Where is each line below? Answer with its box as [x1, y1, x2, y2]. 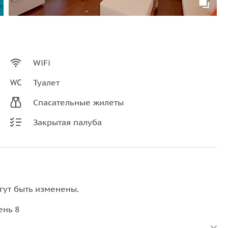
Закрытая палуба [33, 117, 102, 127]
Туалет [33, 77, 60, 88]
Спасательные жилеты [33, 97, 124, 107]
